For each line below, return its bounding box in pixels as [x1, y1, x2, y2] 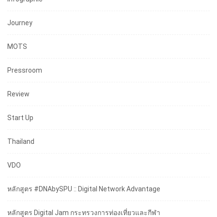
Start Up [7, 114, 33, 122]
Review [7, 90, 30, 98]
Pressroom [7, 66, 42, 75]
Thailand [7, 138, 34, 146]
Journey [7, 19, 32, 27]
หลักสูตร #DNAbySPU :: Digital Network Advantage [7, 185, 160, 193]
